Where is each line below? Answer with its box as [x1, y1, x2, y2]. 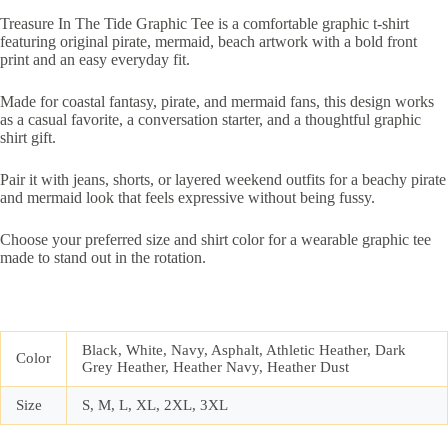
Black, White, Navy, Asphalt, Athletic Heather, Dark [82, 342, 406, 359]
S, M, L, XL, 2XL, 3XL [82, 397, 228, 414]
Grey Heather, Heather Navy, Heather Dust [82, 359, 349, 376]
